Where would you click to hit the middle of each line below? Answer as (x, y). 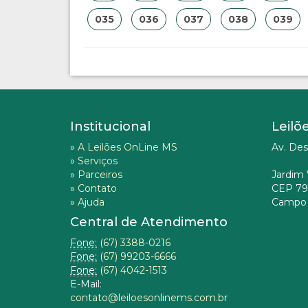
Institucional (110, 126)
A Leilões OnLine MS (128, 147)
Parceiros (100, 175)
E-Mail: (86, 284)
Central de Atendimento (149, 222)
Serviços (98, 161)
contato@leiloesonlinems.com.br (149, 298)
